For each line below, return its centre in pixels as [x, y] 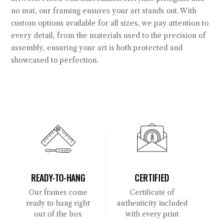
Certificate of [152, 193]
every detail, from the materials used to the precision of [109, 36]
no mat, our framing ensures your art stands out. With [104, 11]
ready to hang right [58, 203]
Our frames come [58, 193]
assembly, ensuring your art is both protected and [97, 48]
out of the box [58, 214]
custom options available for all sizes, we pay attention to [110, 23]
